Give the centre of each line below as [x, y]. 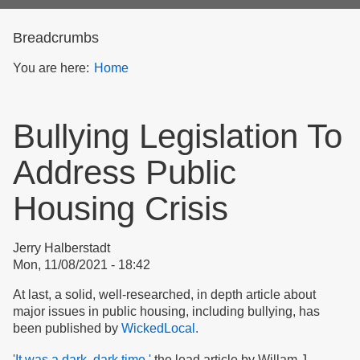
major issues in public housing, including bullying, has [166, 311]
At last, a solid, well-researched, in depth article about [164, 295]
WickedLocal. [160, 328]
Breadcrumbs [56, 38]
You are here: [51, 68]
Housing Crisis [121, 209]
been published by [67, 328]
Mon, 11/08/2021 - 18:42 [82, 265]
